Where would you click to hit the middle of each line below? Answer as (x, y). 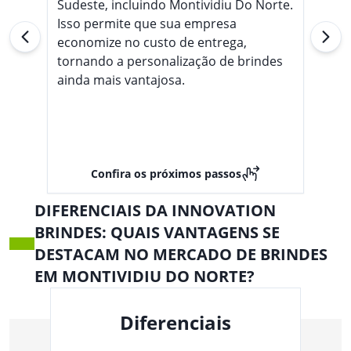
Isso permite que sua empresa (147, 24)
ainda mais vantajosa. (121, 80)
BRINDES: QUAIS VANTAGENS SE (157, 232)
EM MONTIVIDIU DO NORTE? (145, 276)
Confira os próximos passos (166, 174)
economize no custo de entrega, (152, 42)
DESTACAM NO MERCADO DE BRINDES (181, 254)
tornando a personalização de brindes (170, 61)
